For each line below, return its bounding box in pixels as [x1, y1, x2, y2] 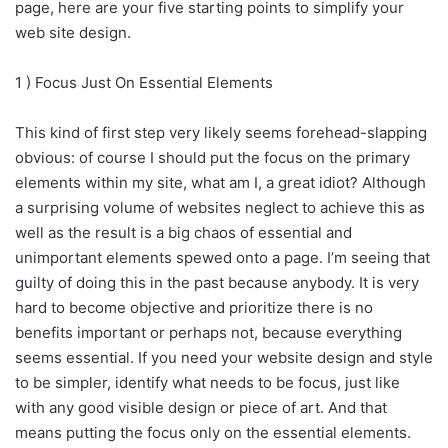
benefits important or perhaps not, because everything [15, 322, 402, 342]
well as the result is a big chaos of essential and [15, 222, 352, 242]
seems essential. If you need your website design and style [15, 347, 433, 367]
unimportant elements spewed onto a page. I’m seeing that [15, 247, 430, 267]
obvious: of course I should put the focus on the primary [15, 147, 410, 167]
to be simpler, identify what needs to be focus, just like [15, 372, 400, 392]
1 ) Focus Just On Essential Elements [15, 72, 273, 92]
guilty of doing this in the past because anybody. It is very [15, 272, 419, 292]
